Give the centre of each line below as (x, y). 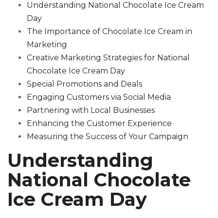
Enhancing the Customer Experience (99, 124)
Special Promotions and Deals (84, 84)
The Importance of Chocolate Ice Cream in (109, 32)
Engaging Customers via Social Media (99, 97)
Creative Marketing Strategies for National (108, 58)
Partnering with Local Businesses (91, 110)
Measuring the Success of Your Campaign (108, 137)
